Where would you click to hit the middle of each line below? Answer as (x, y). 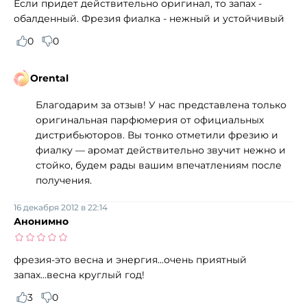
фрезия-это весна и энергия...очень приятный (130, 259)
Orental (49, 78)
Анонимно (41, 221)
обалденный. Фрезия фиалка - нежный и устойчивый (149, 18)
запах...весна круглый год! (79, 274)
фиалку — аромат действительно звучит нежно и (161, 150)
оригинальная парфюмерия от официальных (150, 120)
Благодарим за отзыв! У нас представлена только (161, 105)
